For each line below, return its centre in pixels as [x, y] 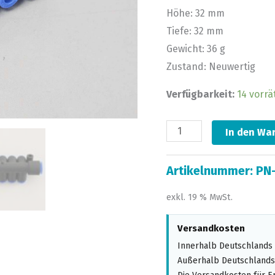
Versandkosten [211, 228]
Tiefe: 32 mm [195, 31]
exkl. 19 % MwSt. [199, 197]
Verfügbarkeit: [200, 94]
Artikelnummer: [211, 171]
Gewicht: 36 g [196, 48]
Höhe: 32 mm [195, 13]
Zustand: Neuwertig [211, 66]
